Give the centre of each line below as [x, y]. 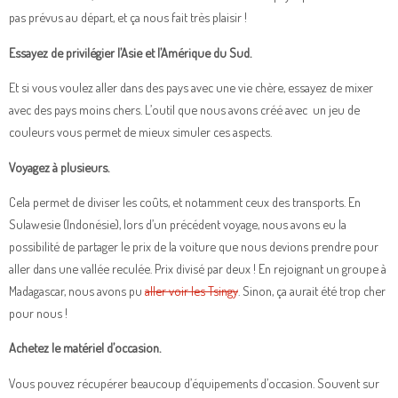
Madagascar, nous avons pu [77, 290]
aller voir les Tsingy [191, 290]
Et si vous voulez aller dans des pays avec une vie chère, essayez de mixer [191, 88]
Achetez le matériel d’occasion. [86, 348]
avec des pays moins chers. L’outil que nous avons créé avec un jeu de [184, 110]
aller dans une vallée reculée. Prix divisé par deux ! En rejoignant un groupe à [198, 268]
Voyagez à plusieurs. [60, 167]
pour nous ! [38, 312]
